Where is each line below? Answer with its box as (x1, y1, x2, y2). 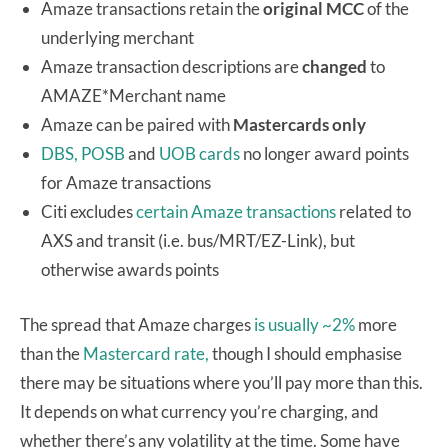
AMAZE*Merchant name (41, 84, 226, 106)
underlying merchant (41, 26, 194, 48)
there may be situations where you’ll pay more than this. (20, 371, 423, 393)
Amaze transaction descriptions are (41, 55, 302, 77)
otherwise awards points (41, 258, 219, 280)
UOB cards (159, 142, 240, 164)
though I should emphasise (212, 342, 402, 364)
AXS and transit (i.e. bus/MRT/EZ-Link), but (41, 229, 355, 251)
